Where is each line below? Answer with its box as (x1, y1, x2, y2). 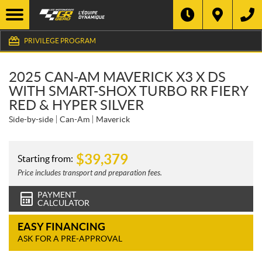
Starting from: (18, 153, 73, 164)
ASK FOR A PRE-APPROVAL (18, 234, 122, 243)
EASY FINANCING (18, 220, 105, 233)
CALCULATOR (37, 198, 89, 208)
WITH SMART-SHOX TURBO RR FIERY (9, 83, 249, 99)
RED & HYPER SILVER (9, 97, 144, 113)
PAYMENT (37, 190, 76, 199)
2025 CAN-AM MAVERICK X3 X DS (9, 69, 226, 85)
